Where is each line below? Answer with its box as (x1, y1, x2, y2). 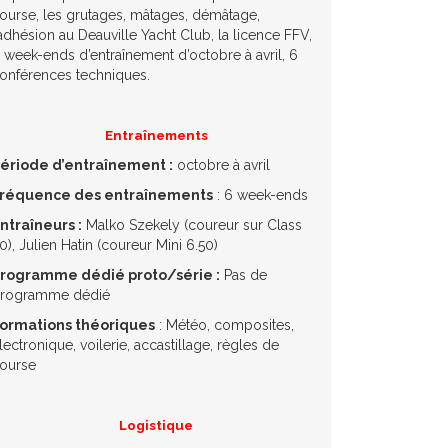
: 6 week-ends (213, 186, 308, 203)
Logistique (119, 416, 193, 433)
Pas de (220, 266, 267, 283)
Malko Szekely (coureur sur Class (82, 216, 302, 233)
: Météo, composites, (155, 316, 294, 333)
